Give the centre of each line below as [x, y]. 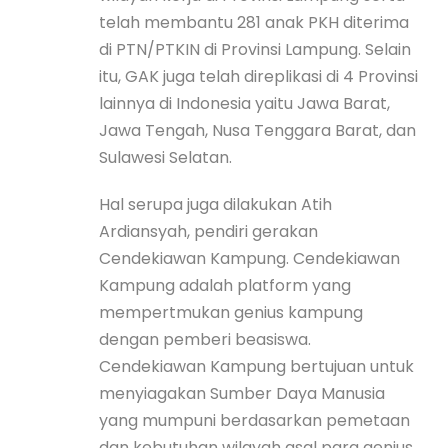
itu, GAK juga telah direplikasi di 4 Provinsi [258, 76]
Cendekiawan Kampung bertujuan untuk [256, 366]
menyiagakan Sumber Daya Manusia [242, 393]
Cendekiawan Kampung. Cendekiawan [249, 258]
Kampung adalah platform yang [225, 285]
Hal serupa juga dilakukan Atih [215, 204]
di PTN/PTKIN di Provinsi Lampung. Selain [255, 49]
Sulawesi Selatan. [165, 157]
